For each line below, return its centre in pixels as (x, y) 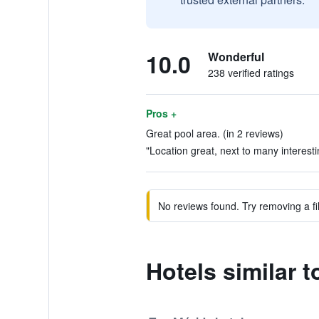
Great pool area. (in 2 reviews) (214, 133)
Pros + (161, 113)
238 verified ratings (251, 73)
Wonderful (236, 57)
